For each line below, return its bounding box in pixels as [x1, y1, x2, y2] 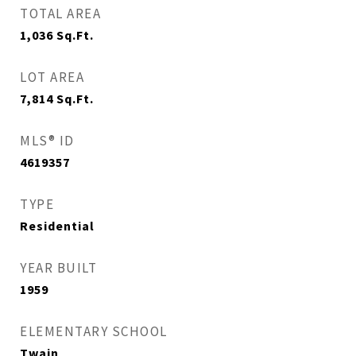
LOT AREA [20, 68, 84, 86]
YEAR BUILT [20, 259, 97, 277]
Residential [20, 218, 95, 234]
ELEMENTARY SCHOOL [20, 323, 168, 340]
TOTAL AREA [20, 5, 101, 22]
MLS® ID [20, 132, 75, 149]
